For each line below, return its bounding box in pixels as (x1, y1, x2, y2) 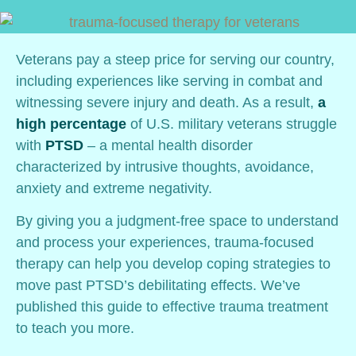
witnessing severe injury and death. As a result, (16, 94, 318, 110)
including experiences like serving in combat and (16, 72, 323, 89)
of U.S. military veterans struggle (126, 115, 337, 132)
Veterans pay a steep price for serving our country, (16, 51, 335, 68)
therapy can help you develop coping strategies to (16, 256, 331, 273)
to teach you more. (16, 320, 134, 337)
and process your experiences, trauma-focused (16, 234, 314, 251)
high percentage (16, 115, 126, 132)
